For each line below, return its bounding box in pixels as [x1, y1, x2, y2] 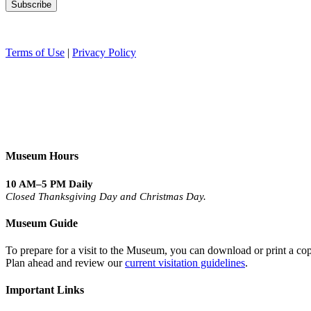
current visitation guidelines [125, 257, 245, 269]
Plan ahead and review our [6, 257, 125, 269]
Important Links [6, 284, 84, 296]
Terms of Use [6, 47, 65, 59]
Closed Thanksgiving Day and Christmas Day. [6, 190, 206, 202]
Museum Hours [6, 150, 78, 162]
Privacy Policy [72, 47, 136, 59]
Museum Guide [6, 217, 78, 229]
